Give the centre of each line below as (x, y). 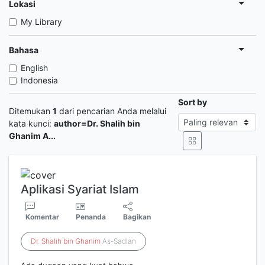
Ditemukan (31, 111)
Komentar (42, 216)
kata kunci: (31, 123)
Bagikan (137, 216)
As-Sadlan (118, 241)
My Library (41, 22)
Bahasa (24, 50)
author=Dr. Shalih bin (97, 123)
